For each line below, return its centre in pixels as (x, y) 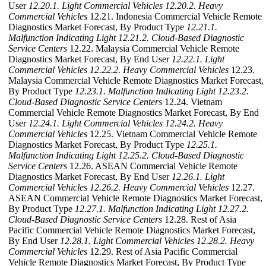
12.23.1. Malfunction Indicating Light (145, 91)
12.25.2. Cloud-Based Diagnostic (181, 156)
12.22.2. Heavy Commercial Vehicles (159, 70)
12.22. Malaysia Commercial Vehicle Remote (153, 49)
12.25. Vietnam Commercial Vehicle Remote (172, 134)
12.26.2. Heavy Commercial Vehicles (159, 188)
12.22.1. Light (198, 59)
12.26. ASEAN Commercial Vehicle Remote (152, 166)
